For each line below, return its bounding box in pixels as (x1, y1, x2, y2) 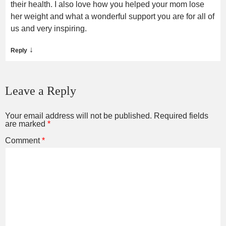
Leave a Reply (5, 84, 76, 97)
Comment (5, 136, 42, 145)
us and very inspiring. (11, 24, 87, 33)
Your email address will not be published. (5, 111, 152, 120)
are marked (5, 119, 47, 128)
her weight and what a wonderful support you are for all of (11, 12, 214, 21)
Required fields (154, 111, 208, 120)
